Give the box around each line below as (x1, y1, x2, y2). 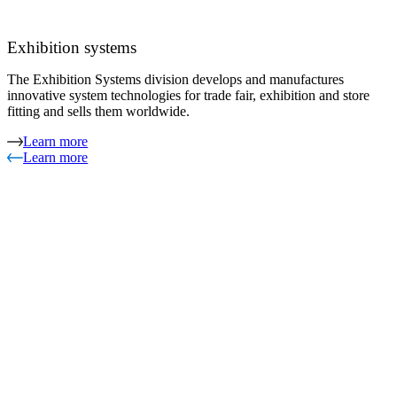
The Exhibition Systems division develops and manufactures (7, 71, 344, 87)
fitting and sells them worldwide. (7, 103, 190, 119)
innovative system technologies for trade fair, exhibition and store (7, 87, 370, 103)
